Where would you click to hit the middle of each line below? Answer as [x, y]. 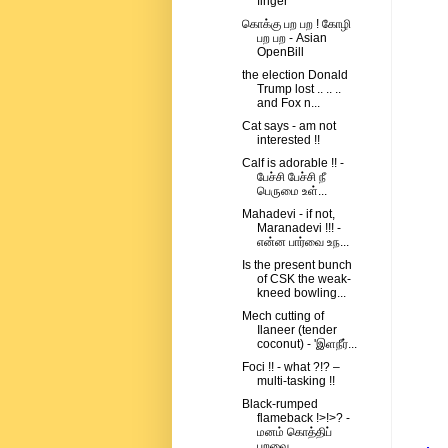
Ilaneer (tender [296, 330]
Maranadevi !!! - [298, 228]
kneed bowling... [301, 293]
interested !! [288, 140]
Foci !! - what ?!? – [290, 367]
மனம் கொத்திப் [294, 432]
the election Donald [294, 75]
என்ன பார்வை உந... [302, 242]
